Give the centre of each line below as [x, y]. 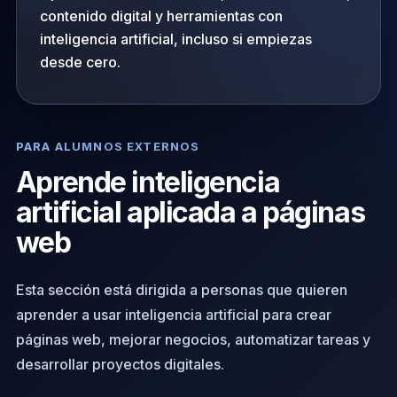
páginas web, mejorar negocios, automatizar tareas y [193, 339]
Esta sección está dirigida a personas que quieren [181, 290]
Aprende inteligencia [148, 182]
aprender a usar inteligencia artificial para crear [173, 315]
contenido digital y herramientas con [161, 16]
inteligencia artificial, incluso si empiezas [175, 39]
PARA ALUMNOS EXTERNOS [108, 146]
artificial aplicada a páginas [190, 212]
